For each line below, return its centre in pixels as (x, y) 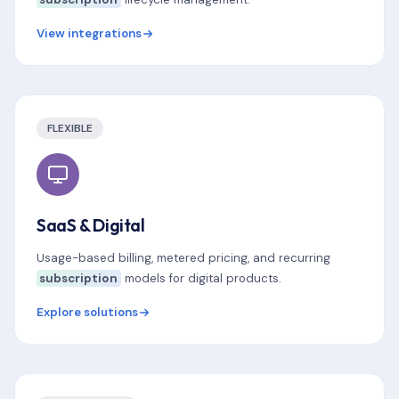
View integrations (89, 33)
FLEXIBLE (70, 128)
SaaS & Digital (91, 225)
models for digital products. (201, 278)
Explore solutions (87, 312)
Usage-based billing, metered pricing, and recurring (183, 258)
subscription (79, 278)
